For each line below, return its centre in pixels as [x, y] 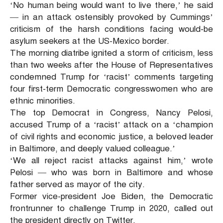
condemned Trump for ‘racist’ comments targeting [111, 77]
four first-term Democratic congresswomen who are [111, 89]
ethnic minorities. [43, 101]
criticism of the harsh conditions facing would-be [111, 29]
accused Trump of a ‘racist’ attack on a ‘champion [111, 125]
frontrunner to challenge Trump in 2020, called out [111, 209]
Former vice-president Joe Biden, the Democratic [111, 197]
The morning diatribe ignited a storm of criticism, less [111, 53]
